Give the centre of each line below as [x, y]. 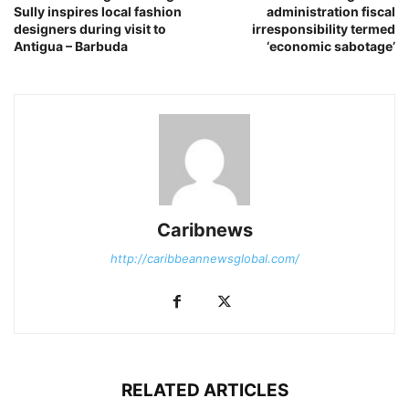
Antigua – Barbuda [71, 46]
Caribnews [204, 230]
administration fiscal [331, 11]
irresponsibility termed [324, 28]
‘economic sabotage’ [331, 46]
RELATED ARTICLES [204, 390]
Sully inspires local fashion [98, 11]
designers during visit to [90, 28]
